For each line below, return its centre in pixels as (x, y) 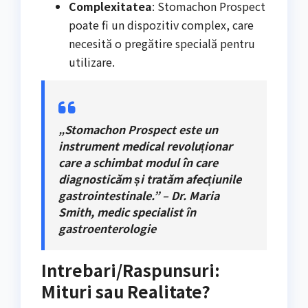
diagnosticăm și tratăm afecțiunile (150, 179)
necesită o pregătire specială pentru (162, 44)
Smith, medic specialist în (127, 212)
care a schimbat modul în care (138, 163)
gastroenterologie (107, 229)
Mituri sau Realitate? (126, 291)
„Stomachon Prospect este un (138, 130)
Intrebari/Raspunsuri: (131, 269)
